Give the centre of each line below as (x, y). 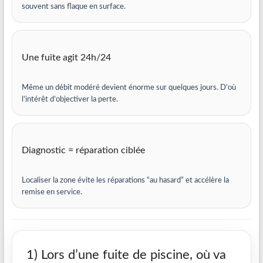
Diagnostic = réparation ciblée (83, 150)
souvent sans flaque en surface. (73, 7)
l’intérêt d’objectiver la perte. (70, 100)
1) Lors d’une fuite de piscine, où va (126, 255)
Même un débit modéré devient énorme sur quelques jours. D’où (129, 88)
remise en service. (52, 192)
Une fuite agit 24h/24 (66, 58)
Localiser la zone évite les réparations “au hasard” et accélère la (125, 181)
